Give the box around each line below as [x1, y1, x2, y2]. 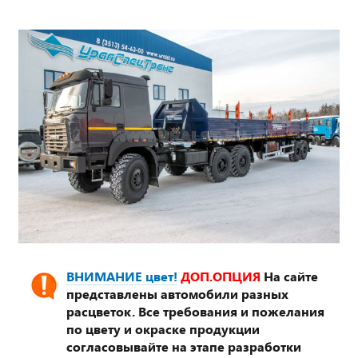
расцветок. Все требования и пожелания [66, 302, 324, 320]
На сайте [264, 267, 318, 284]
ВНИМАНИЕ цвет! [66, 267, 177, 284]
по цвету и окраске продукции [66, 320, 260, 337]
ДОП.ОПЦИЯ [181, 267, 261, 284]
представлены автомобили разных [66, 284, 288, 302]
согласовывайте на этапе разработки [66, 337, 301, 355]
